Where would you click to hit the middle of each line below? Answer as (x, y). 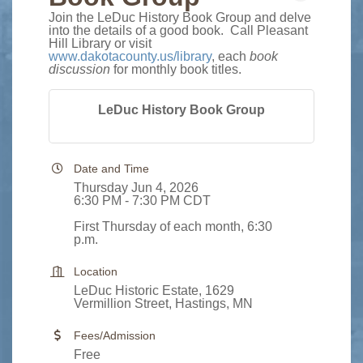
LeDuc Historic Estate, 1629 (154, 290)
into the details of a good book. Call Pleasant (178, 30)
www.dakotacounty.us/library (130, 56)
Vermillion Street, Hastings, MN (163, 303)
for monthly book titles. (179, 69)
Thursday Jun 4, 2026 (136, 188)
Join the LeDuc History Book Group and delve (180, 17)
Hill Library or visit (100, 43)
